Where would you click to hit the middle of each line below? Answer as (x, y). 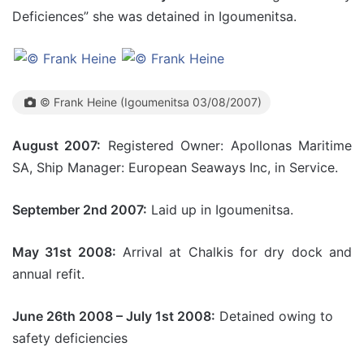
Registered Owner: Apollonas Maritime (227, 145)
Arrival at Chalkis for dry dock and (234, 251)
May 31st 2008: (64, 251)
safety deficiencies (70, 338)
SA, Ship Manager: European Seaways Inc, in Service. (175, 167)
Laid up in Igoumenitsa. (220, 209)
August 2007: (57, 145)
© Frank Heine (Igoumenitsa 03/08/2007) (151, 102)
